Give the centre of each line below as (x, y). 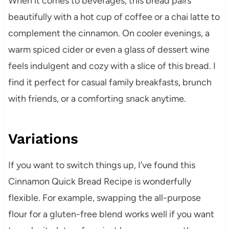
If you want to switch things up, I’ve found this (101, 165)
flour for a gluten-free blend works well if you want (111, 214)
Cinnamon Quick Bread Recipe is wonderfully (99, 181)
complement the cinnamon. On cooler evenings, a (109, 33)
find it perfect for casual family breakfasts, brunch (110, 82)
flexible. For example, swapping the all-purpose (104, 198)
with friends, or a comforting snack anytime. (97, 99)
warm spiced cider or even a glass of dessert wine (109, 50)
